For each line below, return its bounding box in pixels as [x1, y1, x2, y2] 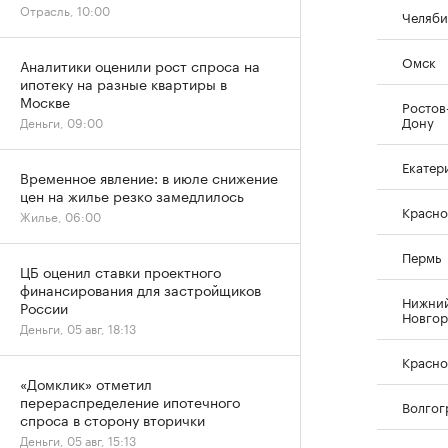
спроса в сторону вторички [20, 408, 205, 430]
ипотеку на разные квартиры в [20, 72, 227, 94]
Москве [20, 90, 70, 112]
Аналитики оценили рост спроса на [20, 54, 260, 76]
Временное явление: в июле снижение [20, 166, 278, 188]
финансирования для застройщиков [20, 278, 261, 300]
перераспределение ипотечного [20, 390, 240, 412]
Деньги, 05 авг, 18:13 [20, 318, 136, 337]
